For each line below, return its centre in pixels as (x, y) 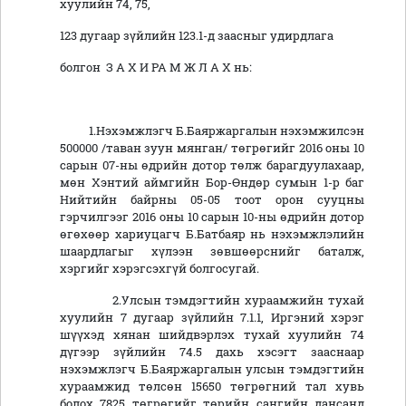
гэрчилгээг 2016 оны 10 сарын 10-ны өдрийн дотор (212, 217)
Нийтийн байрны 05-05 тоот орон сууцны (212, 200)
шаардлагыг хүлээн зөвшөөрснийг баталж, (212, 251)
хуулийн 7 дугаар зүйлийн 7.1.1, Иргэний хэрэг (212, 318)
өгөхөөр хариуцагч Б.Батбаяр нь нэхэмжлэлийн (212, 234)
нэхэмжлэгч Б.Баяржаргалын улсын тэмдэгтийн (212, 369)
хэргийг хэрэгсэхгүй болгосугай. (161, 269)
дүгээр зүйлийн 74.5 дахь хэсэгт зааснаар (212, 352)
